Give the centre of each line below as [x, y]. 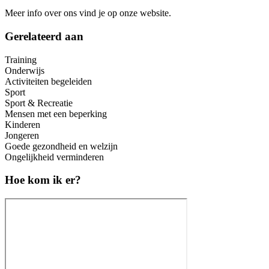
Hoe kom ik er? [43, 180]
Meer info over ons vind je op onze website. [88, 13]
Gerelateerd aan [44, 36]
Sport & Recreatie [39, 103]
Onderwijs [25, 70]
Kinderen [23, 124]
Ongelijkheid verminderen [54, 157]
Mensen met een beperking [56, 113]
